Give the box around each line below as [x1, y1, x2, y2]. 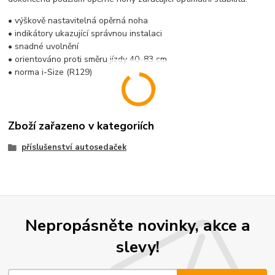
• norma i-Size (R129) [8, 66, 93, 79]
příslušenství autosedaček [21, 141, 126, 153]
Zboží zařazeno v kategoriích [8, 118, 155, 133]
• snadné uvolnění [8, 41, 79, 53]
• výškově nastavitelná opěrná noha [8, 15, 149, 27]
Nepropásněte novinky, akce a [25, 214, 250, 237]
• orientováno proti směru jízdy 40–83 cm [8, 53, 168, 66]
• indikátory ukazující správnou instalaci [8, 28, 163, 40]
